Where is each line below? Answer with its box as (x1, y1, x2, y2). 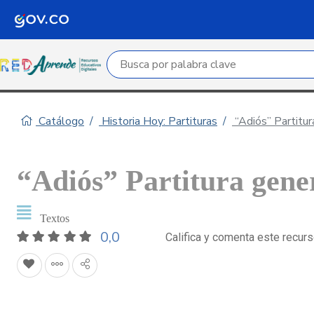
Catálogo (36, 114, 84, 129)
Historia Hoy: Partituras (99, 114, 217, 129)
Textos (39, 212, 69, 224)
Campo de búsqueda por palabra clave (108, 52, 298, 67)
